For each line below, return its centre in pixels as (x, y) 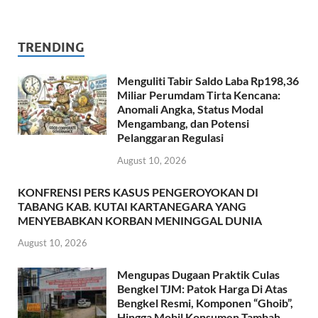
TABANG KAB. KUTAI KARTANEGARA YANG (132, 206)
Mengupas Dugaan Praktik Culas (198, 275)
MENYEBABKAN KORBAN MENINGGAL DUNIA (140, 220)
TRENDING (51, 47)
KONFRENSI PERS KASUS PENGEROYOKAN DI (138, 192)
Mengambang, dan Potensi (183, 123)
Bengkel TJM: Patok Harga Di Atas (202, 289)
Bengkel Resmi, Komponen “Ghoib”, (205, 303)
